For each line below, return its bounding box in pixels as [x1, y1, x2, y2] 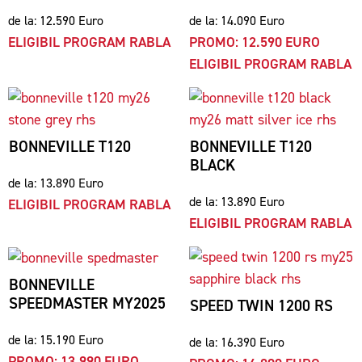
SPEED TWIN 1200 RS [190, 296, 333, 316]
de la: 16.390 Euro [189, 334, 284, 351]
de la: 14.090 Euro [189, 12, 284, 29]
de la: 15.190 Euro [8, 331, 103, 348]
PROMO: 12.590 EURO [189, 32, 320, 52]
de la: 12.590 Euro [8, 12, 103, 29]
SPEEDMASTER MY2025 [9, 293, 166, 314]
